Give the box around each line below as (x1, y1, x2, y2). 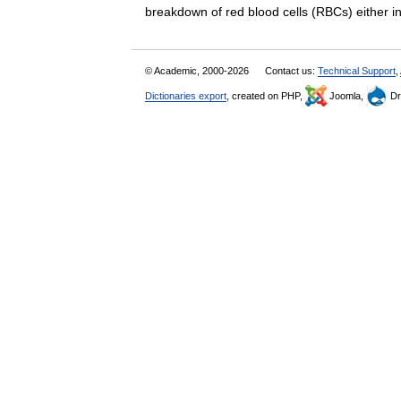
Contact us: (265, 65, 318, 76)
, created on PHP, (226, 90, 305, 101)
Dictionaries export (145, 90, 226, 101)
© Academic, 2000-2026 (145, 65, 252, 76)
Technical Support (318, 65, 396, 76)
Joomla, (327, 90, 366, 101)
